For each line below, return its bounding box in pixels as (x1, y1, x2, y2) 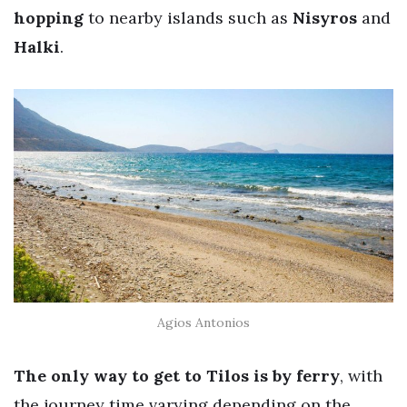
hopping (14, 7, 88, 29)
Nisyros (293, 7, 357, 29)
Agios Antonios (157, 314, 250, 332)
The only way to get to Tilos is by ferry (14, 365, 340, 387)
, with (340, 365, 382, 387)
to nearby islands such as (88, 7, 293, 29)
